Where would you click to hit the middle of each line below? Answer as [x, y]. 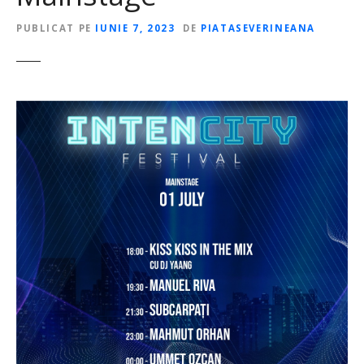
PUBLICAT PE [54, 28]
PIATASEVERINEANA [258, 28]
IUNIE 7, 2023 [135, 28]
